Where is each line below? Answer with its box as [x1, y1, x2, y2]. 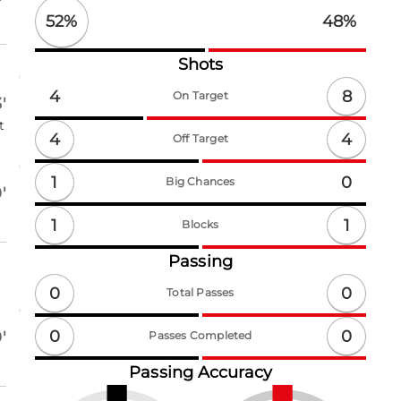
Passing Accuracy [129, 363, 272, 382]
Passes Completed [149, 328, 252, 342]
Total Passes [166, 286, 235, 299]
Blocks [182, 218, 219, 231]
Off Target [173, 132, 228, 145]
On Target [173, 89, 228, 102]
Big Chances [166, 175, 235, 188]
